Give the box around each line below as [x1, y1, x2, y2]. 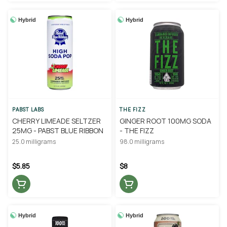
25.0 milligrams [12, 137, 56, 146]
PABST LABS [12, 106, 44, 113]
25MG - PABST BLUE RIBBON [12, 126, 103, 136]
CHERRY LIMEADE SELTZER [12, 116, 101, 126]
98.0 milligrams [120, 137, 164, 146]
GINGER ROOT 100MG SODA [120, 116, 211, 126]
